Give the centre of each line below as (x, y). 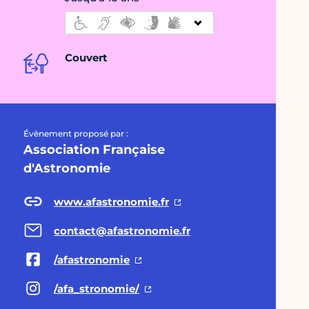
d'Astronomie (67, 169)
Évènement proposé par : (76, 134)
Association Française (94, 150)
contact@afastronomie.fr (122, 230)
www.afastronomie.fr (111, 201)
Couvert (86, 58)
